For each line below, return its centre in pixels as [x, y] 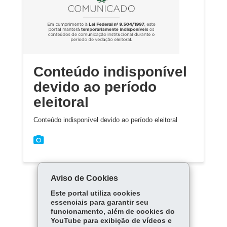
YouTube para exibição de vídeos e [111, 221]
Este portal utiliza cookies [95, 193]
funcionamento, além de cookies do [112, 212]
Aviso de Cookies [84, 178]
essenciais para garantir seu [99, 202]
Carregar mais [109, 217]
